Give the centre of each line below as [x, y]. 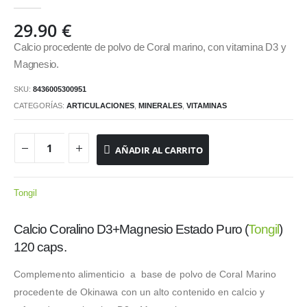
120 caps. [40, 247]
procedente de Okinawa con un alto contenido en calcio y [139, 292]
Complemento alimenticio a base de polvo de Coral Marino [145, 274]
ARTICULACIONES [100, 106]
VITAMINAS [207, 106]
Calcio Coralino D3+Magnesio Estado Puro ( [131, 230]
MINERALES [160, 106]
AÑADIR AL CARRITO [159, 150]
